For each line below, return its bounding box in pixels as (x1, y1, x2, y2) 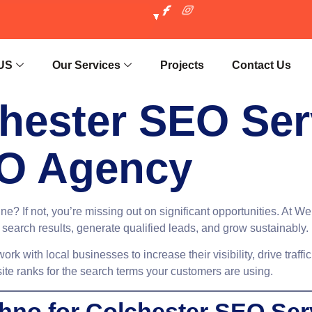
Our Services (52, 58, 121, 71)
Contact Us (232, 58, 292, 71)
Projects (160, 58, 205, 71)
